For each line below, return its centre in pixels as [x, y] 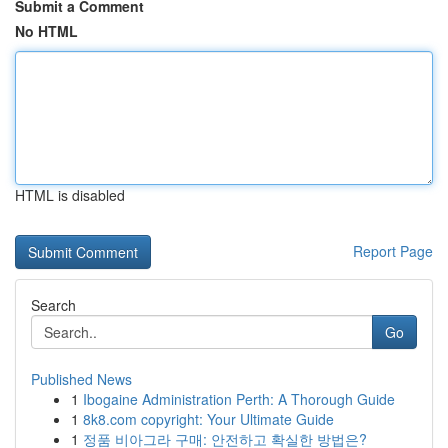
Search [53, 305]
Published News [81, 379]
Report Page [393, 251]
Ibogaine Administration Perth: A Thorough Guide [239, 399]
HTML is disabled [70, 195]
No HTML [46, 31]
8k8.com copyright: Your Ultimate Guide [208, 419]
